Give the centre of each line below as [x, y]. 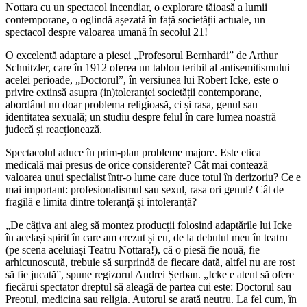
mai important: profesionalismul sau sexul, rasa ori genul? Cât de [145, 189]
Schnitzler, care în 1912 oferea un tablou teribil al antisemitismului [148, 67]
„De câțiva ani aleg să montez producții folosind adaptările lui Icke [149, 225]
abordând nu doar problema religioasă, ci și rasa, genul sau [132, 104]
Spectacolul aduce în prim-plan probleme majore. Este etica [133, 152]
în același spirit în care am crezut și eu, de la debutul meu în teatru [147, 237]
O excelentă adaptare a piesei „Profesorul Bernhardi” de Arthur [142, 55]
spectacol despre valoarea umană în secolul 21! [107, 32]
